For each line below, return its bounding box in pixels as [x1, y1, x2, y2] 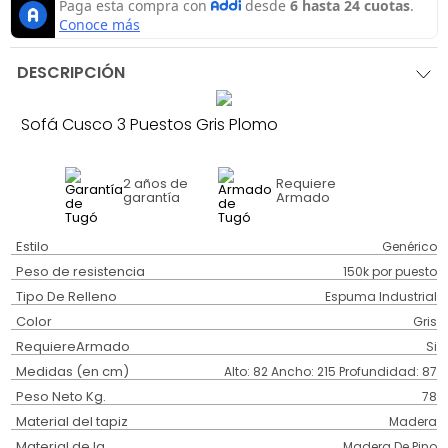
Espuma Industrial [324, 288, 437, 306]
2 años [123, 174, 167, 194]
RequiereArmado [16, 337, 131, 357]
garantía [123, 188, 180, 208]
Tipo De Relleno [16, 287, 118, 307]
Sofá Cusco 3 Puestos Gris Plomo [21, 113, 279, 137]
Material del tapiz [16, 412, 129, 432]
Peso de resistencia [16, 262, 146, 282]
